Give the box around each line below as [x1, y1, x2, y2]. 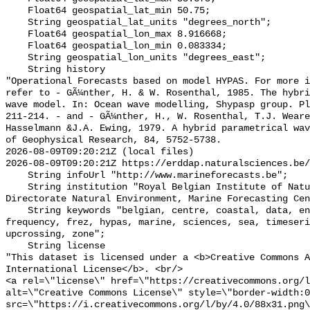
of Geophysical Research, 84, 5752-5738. [6, 135, 221, 146]
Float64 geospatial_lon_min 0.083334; [6, 41, 28, 52]
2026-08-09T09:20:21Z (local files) [6, 147, 194, 158]
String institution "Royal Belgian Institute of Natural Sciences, [6, 182, 28, 193]
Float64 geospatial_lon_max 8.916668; [6, 29, 28, 40]
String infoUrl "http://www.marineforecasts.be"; [6, 170, 28, 181]
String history [6, 64, 28, 75]
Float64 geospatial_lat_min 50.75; [6, 6, 28, 17]
